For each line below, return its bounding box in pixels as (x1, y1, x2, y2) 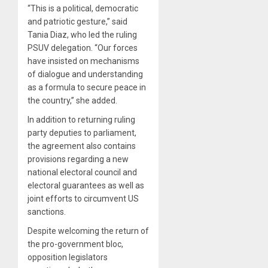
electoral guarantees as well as (28, 180, 144, 190)
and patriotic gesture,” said (28, 16, 127, 26)
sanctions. (28, 206, 66, 217)
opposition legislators (28, 252, 108, 262)
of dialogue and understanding (28, 69, 143, 79)
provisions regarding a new (28, 154, 129, 164)
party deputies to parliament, (28, 127, 136, 138)
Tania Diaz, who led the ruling (28, 29, 137, 39)
